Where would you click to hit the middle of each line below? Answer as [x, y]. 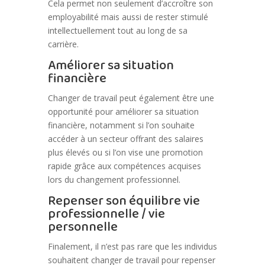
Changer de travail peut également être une [131, 98]
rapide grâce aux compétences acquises [124, 166]
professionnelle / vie [106, 214]
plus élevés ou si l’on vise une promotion [125, 153]
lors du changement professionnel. [114, 180]
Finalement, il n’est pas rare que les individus [132, 247]
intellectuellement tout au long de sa [117, 31]
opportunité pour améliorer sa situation [123, 112]
